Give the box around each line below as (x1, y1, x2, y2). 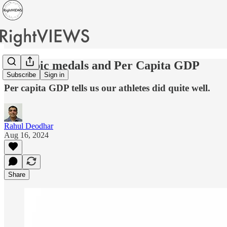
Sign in (44, 71, 64, 79)
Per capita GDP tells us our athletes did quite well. (4, 82, 210, 93)
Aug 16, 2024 (4, 130, 49, 139)
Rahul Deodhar (4, 121, 53, 130)
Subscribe (7, 71, 36, 79)
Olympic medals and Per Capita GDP (4, 58, 200, 72)
